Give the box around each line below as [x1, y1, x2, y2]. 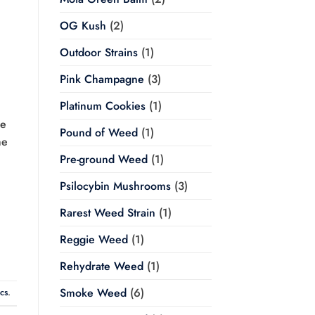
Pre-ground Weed [59, 151, 148, 168]
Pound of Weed [59, 124, 138, 141]
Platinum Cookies [59, 98, 146, 115]
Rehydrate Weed [59, 258, 143, 275]
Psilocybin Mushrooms [59, 178, 171, 195]
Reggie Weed [59, 231, 128, 248]
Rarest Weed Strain [59, 205, 155, 221]
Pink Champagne [59, 71, 144, 88]
